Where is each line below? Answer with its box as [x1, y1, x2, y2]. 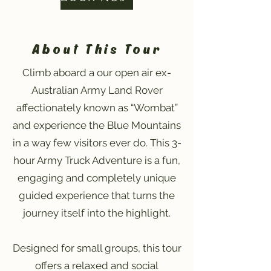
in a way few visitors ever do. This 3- [12, 137, 181, 149]
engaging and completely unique [18, 172, 176, 184]
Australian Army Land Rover [31, 84, 163, 96]
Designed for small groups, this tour [12, 242, 181, 254]
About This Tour [31, 40, 162, 57]
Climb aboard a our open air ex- [22, 67, 171, 79]
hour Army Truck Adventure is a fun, [13, 154, 180, 166]
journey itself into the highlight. [23, 207, 171, 219]
